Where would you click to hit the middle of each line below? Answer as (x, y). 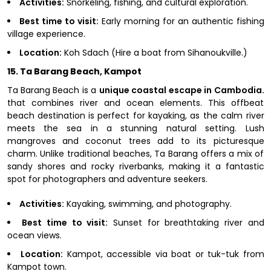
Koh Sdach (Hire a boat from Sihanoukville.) (154, 52)
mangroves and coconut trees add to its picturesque (135, 141)
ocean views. (34, 235)
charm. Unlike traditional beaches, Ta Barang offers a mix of (135, 153)
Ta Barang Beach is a (53, 90)
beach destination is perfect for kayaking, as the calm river (135, 115)
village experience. (46, 34)
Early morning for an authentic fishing (181, 21)
